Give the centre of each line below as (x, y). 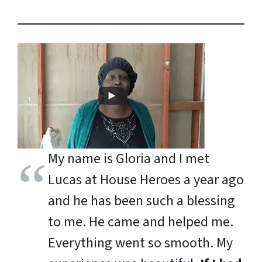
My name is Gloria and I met (129, 159)
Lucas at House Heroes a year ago (146, 180)
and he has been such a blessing (142, 201)
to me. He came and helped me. (141, 222)
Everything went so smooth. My (140, 243)
